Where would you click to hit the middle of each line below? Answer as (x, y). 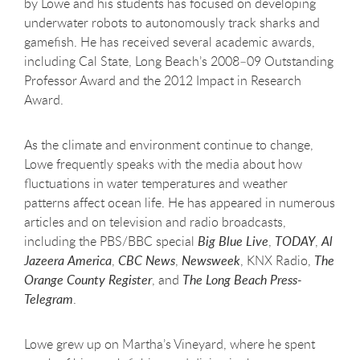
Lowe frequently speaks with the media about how (163, 164)
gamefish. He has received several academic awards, (170, 41)
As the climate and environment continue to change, (169, 144)
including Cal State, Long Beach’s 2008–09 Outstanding (179, 61)
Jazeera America (68, 260)
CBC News (147, 260)
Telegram (49, 299)
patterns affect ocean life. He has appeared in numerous (180, 202)
